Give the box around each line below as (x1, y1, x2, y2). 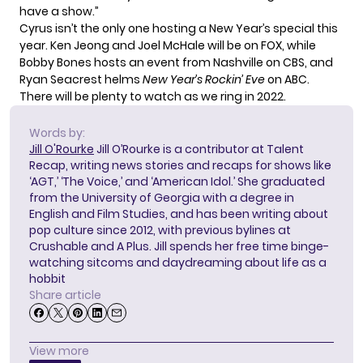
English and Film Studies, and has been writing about (29, 206, 328, 223)
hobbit (29, 271, 66, 288)
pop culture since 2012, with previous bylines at (29, 222, 291, 239)
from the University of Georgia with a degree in (29, 190, 294, 207)
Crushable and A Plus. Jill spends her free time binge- (29, 238, 329, 255)
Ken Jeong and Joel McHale (50, 37, 205, 54)
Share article (29, 287, 101, 304)
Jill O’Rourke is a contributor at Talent (94, 141, 304, 158)
